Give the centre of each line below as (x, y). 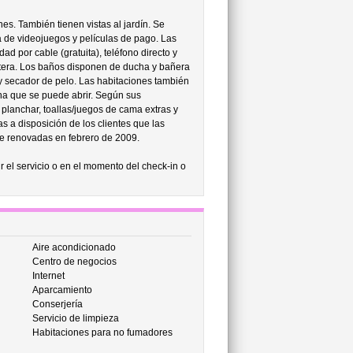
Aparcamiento (62, 290)
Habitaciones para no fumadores (102, 333)
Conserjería (57, 304)
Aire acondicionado (74, 247)
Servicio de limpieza (75, 318)
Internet (48, 276)
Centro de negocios (74, 262)
